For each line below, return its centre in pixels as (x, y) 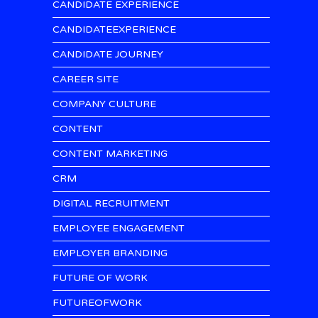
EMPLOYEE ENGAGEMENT (119, 228)
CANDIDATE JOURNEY (108, 54)
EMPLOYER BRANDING (110, 253)
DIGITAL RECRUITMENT (111, 203)
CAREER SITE (86, 79)
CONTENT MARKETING (110, 154)
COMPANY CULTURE (104, 104)
